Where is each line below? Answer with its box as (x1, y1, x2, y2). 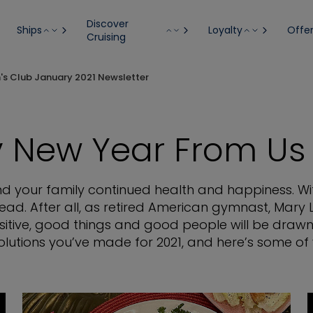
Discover (86, 16, 129, 31)
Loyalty (208, 23, 242, 37)
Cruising (86, 29, 126, 44)
